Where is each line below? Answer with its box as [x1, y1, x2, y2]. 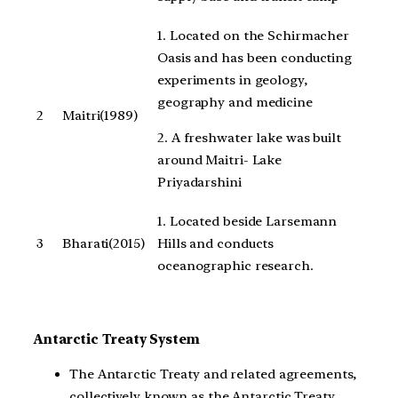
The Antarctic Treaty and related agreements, [69, 366, 356, 383]
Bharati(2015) [62, 235, 145, 252]
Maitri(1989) [62, 107, 138, 124]
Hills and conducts [157, 235, 275, 252]
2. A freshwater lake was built [157, 129, 341, 146]
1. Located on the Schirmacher [157, 28, 350, 44]
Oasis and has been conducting [157, 50, 353, 67]
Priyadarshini [157, 173, 242, 190]
